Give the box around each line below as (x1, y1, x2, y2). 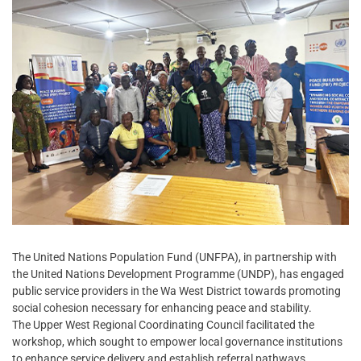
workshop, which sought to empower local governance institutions (12, 335, 342, 349)
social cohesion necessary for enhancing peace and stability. (12, 301, 312, 315)
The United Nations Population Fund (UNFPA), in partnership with (12, 251, 337, 264)
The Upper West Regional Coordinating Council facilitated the (12, 318, 314, 332)
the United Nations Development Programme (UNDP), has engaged (12, 268, 344, 281)
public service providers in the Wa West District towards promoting (12, 284, 341, 298)
